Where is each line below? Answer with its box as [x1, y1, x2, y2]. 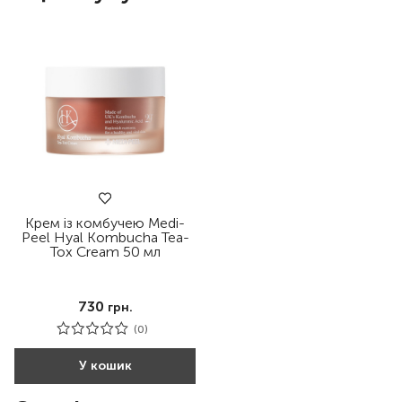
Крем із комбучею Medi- [25, 214, 185, 232]
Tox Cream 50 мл [49, 243, 161, 260]
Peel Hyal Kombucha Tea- [21, 229, 189, 246]
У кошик [78, 358, 132, 374]
